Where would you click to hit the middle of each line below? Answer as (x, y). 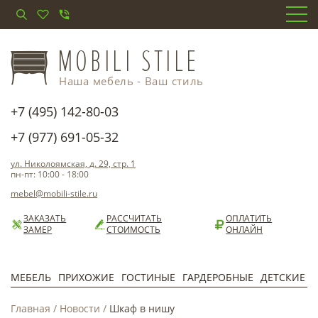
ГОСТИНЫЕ (148, 277)
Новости (80, 308)
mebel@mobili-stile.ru (54, 193)
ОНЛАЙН (245, 230)
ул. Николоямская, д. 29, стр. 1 (73, 164)
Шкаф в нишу (142, 308)
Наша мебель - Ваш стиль (132, 81)
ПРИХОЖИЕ (86, 277)
